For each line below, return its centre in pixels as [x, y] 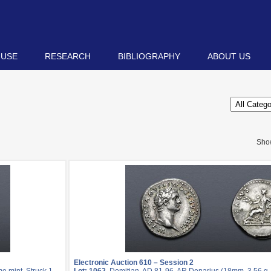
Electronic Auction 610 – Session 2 [134, 263]
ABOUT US [229, 56]
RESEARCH [68, 56]
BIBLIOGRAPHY [149, 56]
